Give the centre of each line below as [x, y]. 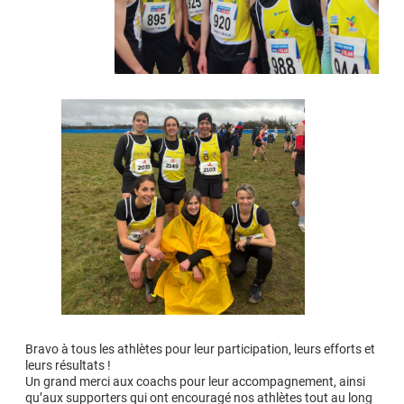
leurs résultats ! [68, 365]
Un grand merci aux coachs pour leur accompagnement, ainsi [195, 381]
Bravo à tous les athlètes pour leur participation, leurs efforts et [200, 349]
